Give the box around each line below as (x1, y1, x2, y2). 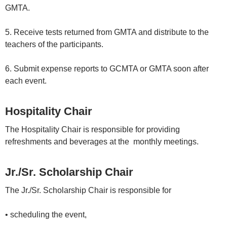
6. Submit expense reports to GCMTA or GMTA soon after (5, 64, 209, 73)
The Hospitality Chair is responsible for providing (5, 125, 180, 134)
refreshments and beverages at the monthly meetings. (5, 137, 201, 146)
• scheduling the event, (5, 210, 91, 219)
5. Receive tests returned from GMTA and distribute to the (5, 28, 209, 37)
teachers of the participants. (5, 40, 103, 49)
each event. (5, 77, 51, 86)
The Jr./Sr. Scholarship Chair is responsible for (5, 186, 175, 195)
